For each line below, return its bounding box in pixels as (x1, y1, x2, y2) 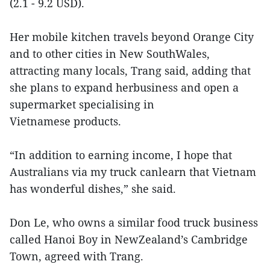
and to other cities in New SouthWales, (10, 46, 210, 61)
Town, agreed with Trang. (10, 249, 143, 263)
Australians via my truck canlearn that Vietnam (10, 165, 256, 179)
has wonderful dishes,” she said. (10, 181, 176, 196)
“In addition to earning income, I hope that (10, 148, 232, 162)
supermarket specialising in (10, 97, 154, 111)
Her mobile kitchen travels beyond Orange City (10, 30, 254, 44)
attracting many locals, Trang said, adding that (10, 63, 251, 78)
